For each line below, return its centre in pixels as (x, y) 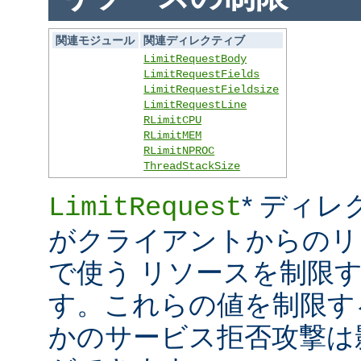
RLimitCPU (173, 120)
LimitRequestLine (195, 105)
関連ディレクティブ (195, 41)
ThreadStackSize (192, 166)
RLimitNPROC (179, 151)
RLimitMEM (173, 136)
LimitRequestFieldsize (212, 90)
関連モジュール (95, 41)
